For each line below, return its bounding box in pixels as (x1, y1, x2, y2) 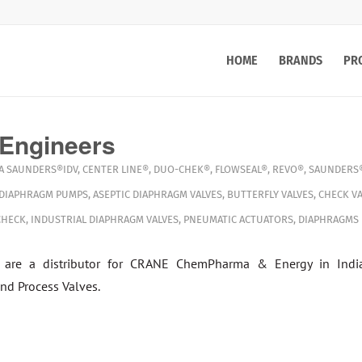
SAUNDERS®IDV (6, 163, 78, 175)
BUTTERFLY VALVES (226, 188, 314, 200)
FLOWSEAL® (214, 163, 267, 175)
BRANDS (279, 53, 322, 68)
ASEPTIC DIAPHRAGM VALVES (92, 188, 222, 200)
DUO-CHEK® (153, 163, 210, 175)
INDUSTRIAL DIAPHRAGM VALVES (30, 213, 179, 225)
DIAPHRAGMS (297, 213, 359, 225)
